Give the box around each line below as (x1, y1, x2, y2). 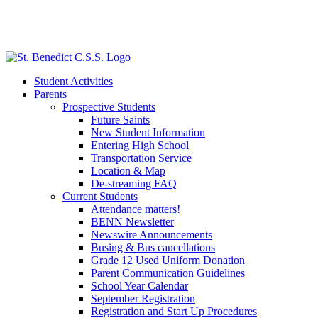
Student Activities (34, 75, 113, 87)
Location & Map (91, 165, 165, 177)
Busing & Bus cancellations (91, 241, 215, 253)
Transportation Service (91, 152, 192, 164)
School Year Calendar (91, 280, 188, 292)
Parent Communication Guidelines (91, 267, 245, 279)
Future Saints (91, 114, 150, 126)
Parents (34, 88, 67, 100)
